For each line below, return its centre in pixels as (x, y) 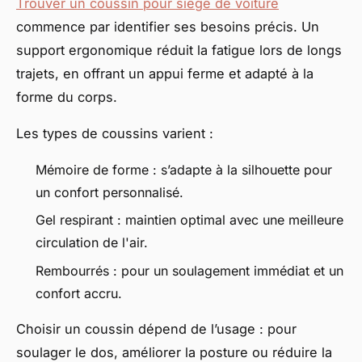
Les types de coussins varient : (115, 133)
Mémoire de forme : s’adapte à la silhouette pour (184, 169)
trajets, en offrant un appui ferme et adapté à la (165, 73)
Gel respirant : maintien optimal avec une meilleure (189, 220)
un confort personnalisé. (109, 192)
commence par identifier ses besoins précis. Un (168, 26)
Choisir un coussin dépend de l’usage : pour (156, 328)
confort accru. (79, 293)
